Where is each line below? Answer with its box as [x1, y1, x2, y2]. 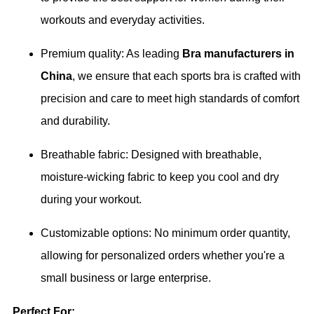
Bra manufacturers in [182, 48, 294, 60]
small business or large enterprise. [41, 272, 211, 285]
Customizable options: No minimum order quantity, [41, 227, 290, 240]
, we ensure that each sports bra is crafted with [72, 70, 301, 83]
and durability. [41, 115, 110, 128]
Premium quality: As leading [41, 48, 182, 60]
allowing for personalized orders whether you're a [41, 250, 285, 262]
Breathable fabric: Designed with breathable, [41, 149, 261, 161]
